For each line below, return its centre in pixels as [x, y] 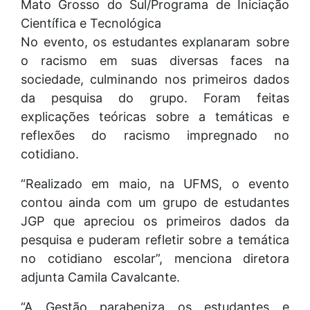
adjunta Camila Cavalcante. [100, 277]
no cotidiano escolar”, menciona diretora [155, 258]
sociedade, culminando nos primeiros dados [155, 79]
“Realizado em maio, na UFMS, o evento [155, 183]
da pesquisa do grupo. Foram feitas [155, 98]
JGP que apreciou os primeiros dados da [155, 221]
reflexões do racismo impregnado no [155, 135]
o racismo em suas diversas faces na [155, 60]
